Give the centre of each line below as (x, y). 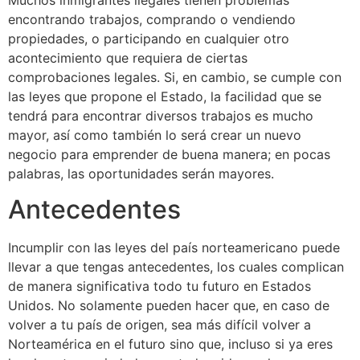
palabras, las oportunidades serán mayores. (141, 173)
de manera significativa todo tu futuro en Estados (160, 286)
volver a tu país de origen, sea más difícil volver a (160, 324)
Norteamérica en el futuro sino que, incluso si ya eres (170, 344)
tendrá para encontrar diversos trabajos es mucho (161, 115)
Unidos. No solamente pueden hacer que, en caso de (169, 305)
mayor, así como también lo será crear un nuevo (155, 135)
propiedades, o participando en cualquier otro (149, 38)
